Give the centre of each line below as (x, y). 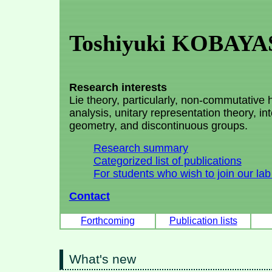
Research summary (141, 148)
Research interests (118, 88)
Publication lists (203, 220)
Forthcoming (108, 220)
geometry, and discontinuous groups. (158, 126)
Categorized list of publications (167, 161)
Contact (89, 196)
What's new (103, 259)
